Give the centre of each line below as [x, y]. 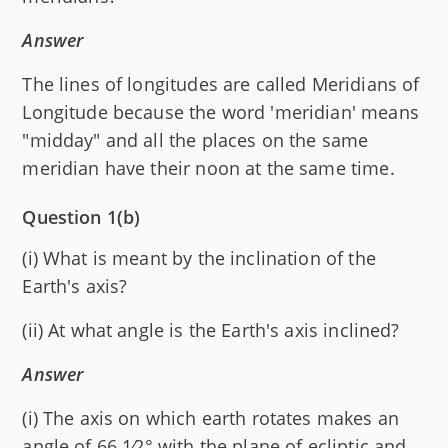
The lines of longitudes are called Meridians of [221, 83]
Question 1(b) [81, 216]
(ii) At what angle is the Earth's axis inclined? [211, 329]
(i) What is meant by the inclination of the [199, 257]
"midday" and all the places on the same [195, 139]
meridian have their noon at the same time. [208, 167]
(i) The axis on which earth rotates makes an [210, 417]
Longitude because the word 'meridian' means [220, 111]
